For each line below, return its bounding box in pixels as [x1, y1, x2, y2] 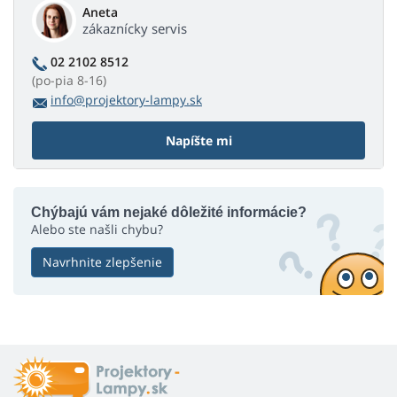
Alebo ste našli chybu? [31, 221, 163, 238]
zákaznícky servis [82, 19, 187, 38]
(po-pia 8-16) [32, 72, 106, 90]
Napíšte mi [165, 132, 232, 150]
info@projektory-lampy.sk [51, 91, 202, 109]
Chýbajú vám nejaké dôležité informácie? [31, 205, 307, 221]
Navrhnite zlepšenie [43, 253, 162, 271]
